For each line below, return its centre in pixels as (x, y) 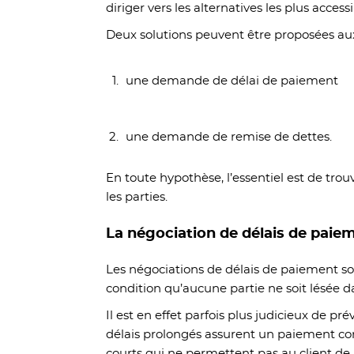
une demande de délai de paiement (234, 81)
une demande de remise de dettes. (231, 137)
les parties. (139, 197)
